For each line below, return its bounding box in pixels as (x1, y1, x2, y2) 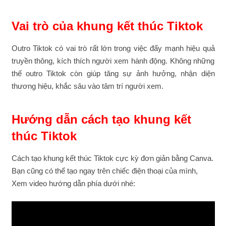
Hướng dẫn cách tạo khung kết (11, 112, 191, 126)
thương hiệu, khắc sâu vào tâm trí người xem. (11, 81, 163, 90)
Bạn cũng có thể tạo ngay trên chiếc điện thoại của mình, (11, 166, 198, 175)
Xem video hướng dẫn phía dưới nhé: (11, 179, 135, 188)
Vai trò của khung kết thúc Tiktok (11, 19, 203, 33)
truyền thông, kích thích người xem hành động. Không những (11, 56, 215, 65)
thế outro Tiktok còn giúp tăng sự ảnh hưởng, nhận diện (11, 69, 215, 78)
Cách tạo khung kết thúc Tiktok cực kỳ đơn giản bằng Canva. (11, 154, 213, 162)
